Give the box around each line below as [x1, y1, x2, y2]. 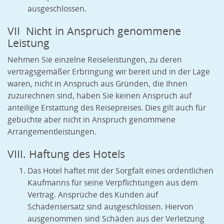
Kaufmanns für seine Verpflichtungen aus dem [27, 177, 197, 188]
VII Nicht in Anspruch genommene [7, 24, 181, 38]
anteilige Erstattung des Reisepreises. [7, 102, 143, 113]
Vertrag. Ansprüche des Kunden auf [27, 189, 158, 200]
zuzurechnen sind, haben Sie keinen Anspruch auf [7, 90, 191, 101]
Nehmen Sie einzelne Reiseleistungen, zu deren [7, 54, 182, 65]
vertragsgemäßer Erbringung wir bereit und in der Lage [7, 66, 210, 77]
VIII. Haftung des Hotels [7, 147, 125, 161]
